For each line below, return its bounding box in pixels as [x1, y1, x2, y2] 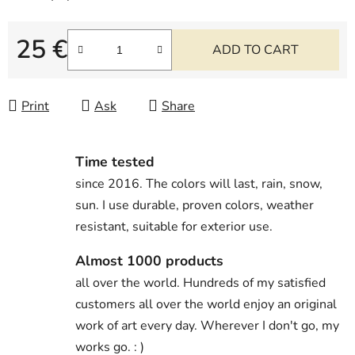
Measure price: [15, 65, 99, 83]
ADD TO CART [212, 40, 299, 59]
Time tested [75, 151, 155, 171]
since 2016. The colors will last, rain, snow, [75, 174, 323, 193]
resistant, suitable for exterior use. [75, 217, 273, 235]
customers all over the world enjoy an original [75, 295, 337, 313]
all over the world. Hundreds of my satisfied [75, 273, 326, 292]
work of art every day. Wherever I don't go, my [75, 316, 339, 334]
